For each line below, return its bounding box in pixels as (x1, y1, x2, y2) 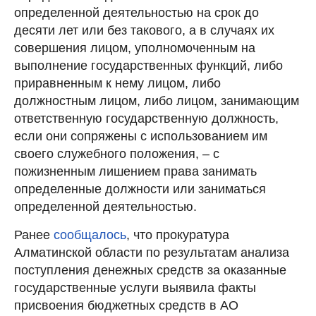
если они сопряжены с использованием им (14, 128, 267, 143)
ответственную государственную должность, (14, 111, 279, 126)
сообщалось (54, 227, 126, 242)
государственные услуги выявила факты (14, 280, 256, 295)
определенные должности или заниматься (14, 181, 266, 196)
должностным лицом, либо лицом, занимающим (14, 93, 299, 108)
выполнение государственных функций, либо (14, 58, 283, 73)
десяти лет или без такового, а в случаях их (14, 23, 274, 37)
